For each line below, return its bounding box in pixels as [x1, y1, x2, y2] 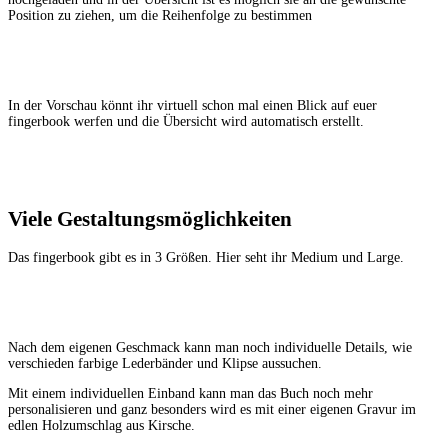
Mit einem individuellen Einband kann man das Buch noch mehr [8, 385, 373, 401]
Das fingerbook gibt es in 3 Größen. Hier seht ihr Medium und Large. [8, 249, 404, 265]
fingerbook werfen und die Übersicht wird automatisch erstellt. [8, 113, 364, 129]
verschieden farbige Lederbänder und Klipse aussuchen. [8, 355, 326, 371]
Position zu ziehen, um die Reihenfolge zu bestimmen [8, 7, 312, 23]
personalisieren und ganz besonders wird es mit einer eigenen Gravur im [8, 401, 416, 417]
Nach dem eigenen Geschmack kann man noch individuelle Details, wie [8, 339, 412, 355]
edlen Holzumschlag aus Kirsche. [8, 417, 195, 433]
